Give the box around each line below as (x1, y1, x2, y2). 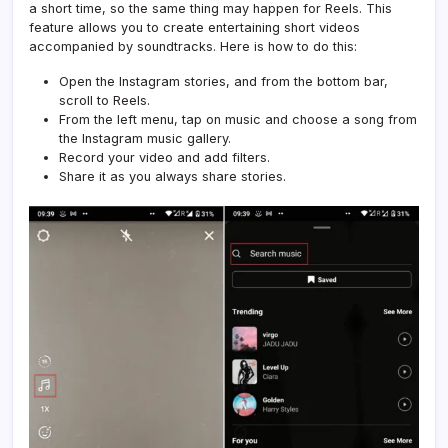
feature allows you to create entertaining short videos (29, 20, 360, 35)
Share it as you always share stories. (59, 169, 286, 184)
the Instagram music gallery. (59, 131, 231, 146)
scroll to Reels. (59, 93, 150, 108)
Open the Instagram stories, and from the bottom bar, (59, 74, 388, 89)
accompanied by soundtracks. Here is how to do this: (29, 39, 357, 54)
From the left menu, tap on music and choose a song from (59, 112, 417, 127)
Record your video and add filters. (59, 150, 270, 165)
